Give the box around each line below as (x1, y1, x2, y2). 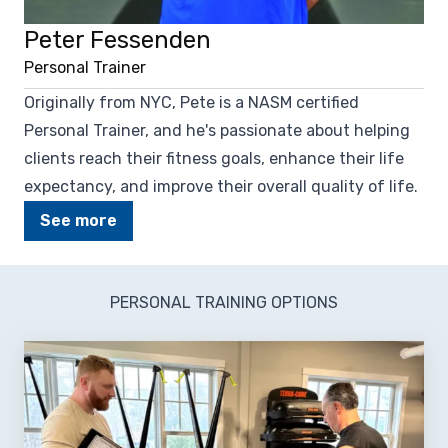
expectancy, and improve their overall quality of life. (24, 176, 418, 196)
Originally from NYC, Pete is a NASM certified (24, 92, 359, 112)
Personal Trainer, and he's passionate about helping (24, 120, 410, 140)
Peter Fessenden (24, 25, 211, 54)
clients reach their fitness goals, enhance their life (24, 148, 404, 168)
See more (40, 210, 117, 230)
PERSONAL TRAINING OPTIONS (110, 292, 338, 312)
